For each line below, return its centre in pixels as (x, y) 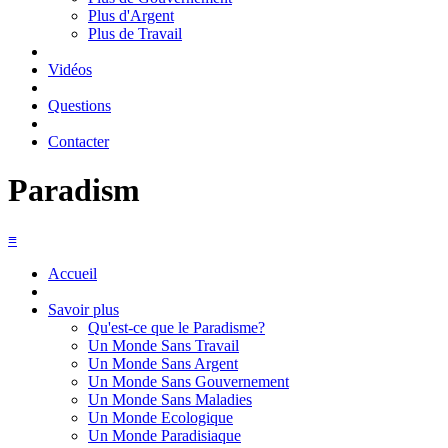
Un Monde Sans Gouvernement (188, 381)
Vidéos (70, 69)
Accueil (72, 273)
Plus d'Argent (131, 15)
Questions (79, 105)
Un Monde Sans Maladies (170, 399)
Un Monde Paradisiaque (164, 435)
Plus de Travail (135, 33)
